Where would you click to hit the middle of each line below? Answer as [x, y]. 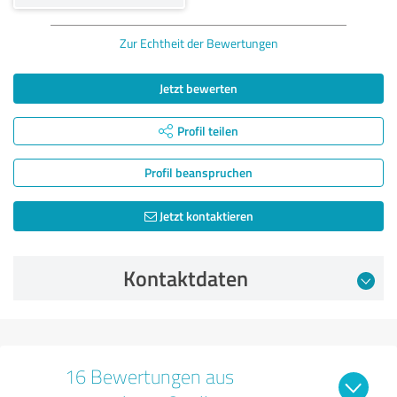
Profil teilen [208, 130]
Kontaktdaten [185, 278]
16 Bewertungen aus [149, 376]
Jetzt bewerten [198, 88]
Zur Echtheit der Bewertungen [198, 43]
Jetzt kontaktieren [205, 215]
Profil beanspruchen [198, 172]
